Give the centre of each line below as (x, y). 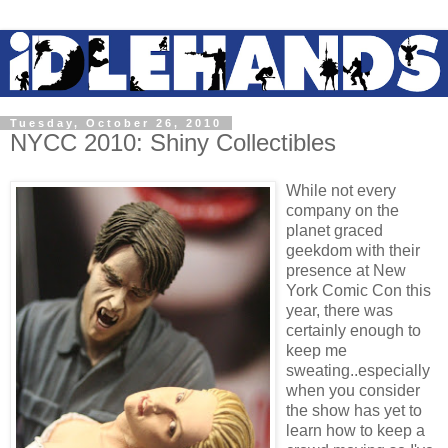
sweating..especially (358, 370)
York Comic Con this (358, 290)
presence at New (346, 270)
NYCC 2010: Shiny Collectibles (173, 143)
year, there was (339, 310)
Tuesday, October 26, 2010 (116, 123)
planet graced (334, 230)
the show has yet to (354, 410)
